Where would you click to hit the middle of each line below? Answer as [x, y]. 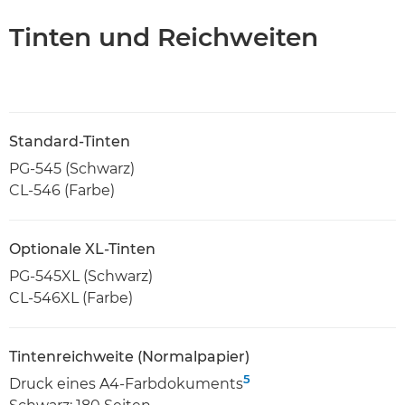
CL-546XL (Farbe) [71, 297]
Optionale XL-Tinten [82, 249]
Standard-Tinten [70, 141]
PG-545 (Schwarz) [72, 168]
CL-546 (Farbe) [62, 190]
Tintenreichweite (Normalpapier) [129, 356]
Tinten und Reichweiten [164, 37]
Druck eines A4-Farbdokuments [126, 383]
